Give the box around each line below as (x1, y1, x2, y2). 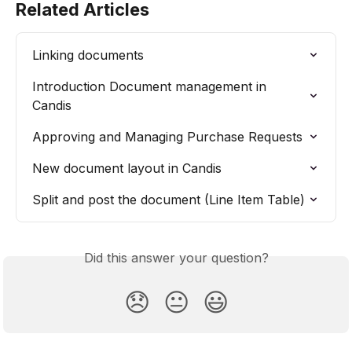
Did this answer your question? (83, 249, 269, 266)
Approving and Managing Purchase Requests (32, 128, 302, 145)
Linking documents (32, 46, 144, 63)
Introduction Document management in (32, 78, 270, 94)
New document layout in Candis (32, 159, 222, 176)
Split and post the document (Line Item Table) (32, 191, 305, 207)
